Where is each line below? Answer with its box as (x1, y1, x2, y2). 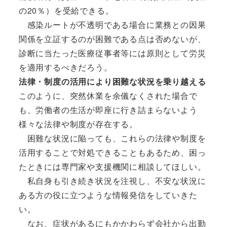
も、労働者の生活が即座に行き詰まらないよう (18, 103, 198, 116)
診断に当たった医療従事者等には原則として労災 (18, 47, 206, 59)
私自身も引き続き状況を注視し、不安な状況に (18, 174, 206, 186)
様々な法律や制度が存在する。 (18, 118, 138, 130)
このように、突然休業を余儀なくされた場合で (18, 89, 198, 101)
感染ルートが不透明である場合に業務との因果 (18, 18, 206, 30)
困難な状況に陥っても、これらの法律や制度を (18, 132, 206, 144)
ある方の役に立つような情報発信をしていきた (18, 188, 198, 201)
